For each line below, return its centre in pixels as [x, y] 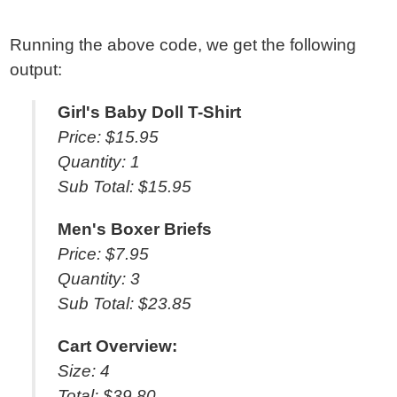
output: [36, 70]
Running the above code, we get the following [183, 45]
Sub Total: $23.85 [125, 304]
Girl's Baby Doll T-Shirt [150, 112]
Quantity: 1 [99, 162]
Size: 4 [84, 371]
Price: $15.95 [109, 137]
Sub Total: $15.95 [125, 187]
